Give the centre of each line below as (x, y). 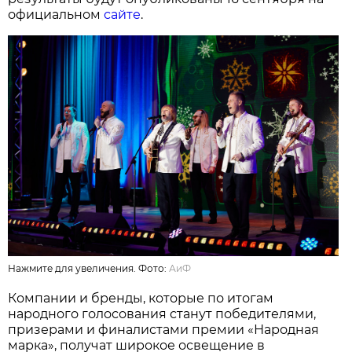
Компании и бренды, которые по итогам (141, 299)
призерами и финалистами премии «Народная (164, 330)
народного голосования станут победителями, (162, 314)
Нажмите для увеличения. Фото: (89, 269)
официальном (56, 15)
